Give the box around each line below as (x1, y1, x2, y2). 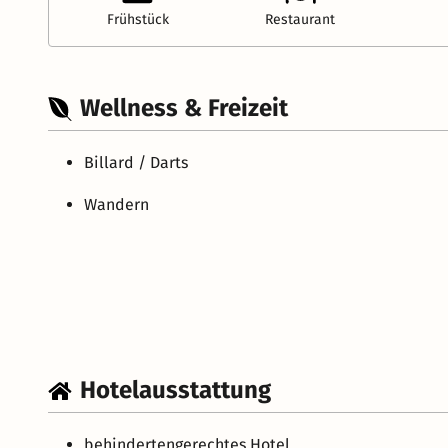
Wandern (84, 195, 149, 215)
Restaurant (264, 11, 335, 29)
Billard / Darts (84, 153, 188, 173)
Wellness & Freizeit (80, 94, 288, 123)
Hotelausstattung (80, 376, 271, 405)
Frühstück (106, 11, 169, 29)
